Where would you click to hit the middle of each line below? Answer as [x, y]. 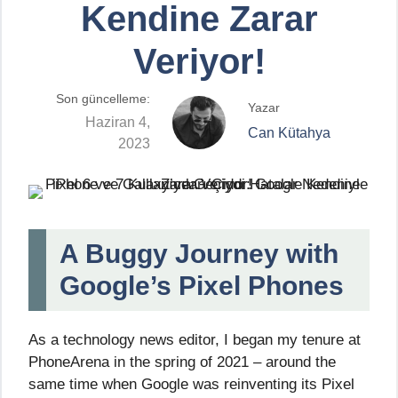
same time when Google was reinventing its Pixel [191, 384]
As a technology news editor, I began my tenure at [195, 339]
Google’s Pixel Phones [202, 285]
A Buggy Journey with [199, 253]
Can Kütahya [289, 132]
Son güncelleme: [103, 99]
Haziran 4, [118, 122]
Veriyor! [199, 61]
